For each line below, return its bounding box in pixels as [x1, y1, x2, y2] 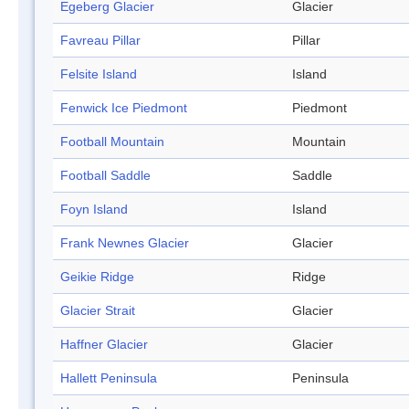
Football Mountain [60, 134, 164, 150]
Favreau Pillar [60, 33, 141, 48]
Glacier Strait [60, 303, 135, 319]
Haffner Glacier [60, 337, 148, 352]
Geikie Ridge [60, 269, 134, 285]
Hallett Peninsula [60, 371, 157, 386]
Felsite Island [60, 67, 137, 82]
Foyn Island [60, 202, 128, 217]
